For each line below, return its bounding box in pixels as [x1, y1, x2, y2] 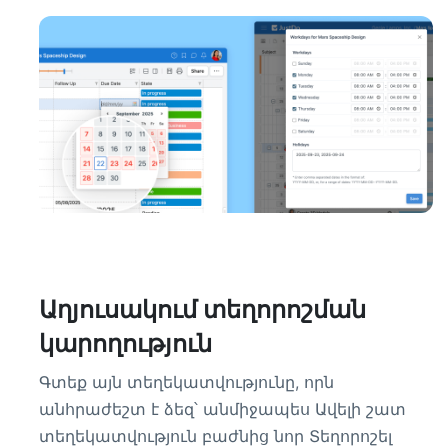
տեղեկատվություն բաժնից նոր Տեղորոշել [39, 426, 392, 446]
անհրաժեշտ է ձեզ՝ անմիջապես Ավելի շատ [39, 399, 406, 419]
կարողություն [39, 329, 212, 358]
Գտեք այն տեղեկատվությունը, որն [39, 372, 334, 392]
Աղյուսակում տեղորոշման [39, 295, 366, 324]
